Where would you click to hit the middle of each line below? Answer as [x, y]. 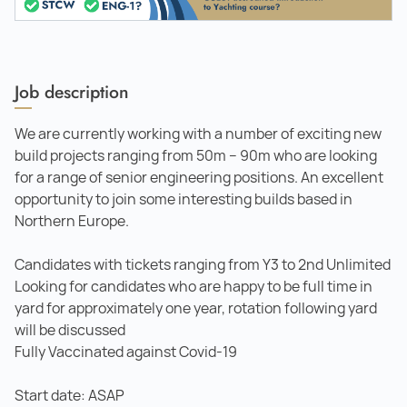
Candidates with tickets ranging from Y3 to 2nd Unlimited [203, 264]
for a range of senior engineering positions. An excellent [199, 177]
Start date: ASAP [69, 395]
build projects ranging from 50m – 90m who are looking [196, 155]
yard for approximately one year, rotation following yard [196, 308]
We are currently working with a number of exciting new [198, 134]
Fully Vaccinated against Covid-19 [126, 352]
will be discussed [70, 330]
